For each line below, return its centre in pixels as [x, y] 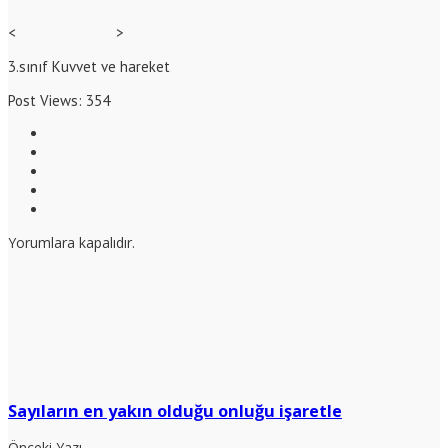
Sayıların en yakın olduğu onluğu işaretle [175, 410]
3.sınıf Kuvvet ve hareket [89, 67]
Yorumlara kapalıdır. [71, 243]
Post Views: [45, 101]
